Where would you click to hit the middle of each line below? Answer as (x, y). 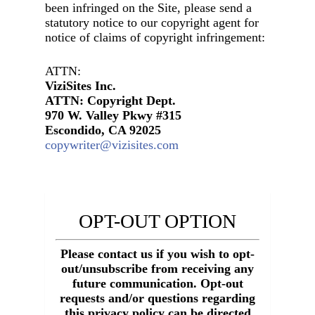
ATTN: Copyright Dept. (111, 101)
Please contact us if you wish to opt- (157, 254)
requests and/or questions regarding (157, 298)
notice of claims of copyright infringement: (155, 38)
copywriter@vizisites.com (112, 145)
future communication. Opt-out (157, 284)
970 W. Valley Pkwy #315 (114, 116)
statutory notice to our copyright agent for (152, 23)
